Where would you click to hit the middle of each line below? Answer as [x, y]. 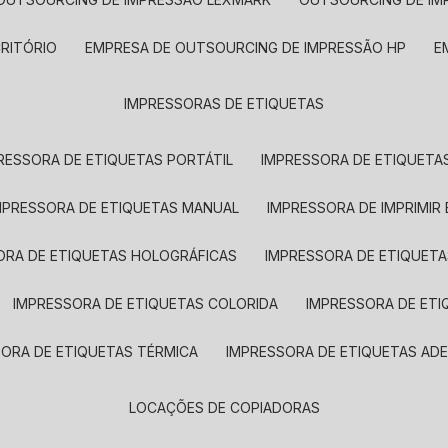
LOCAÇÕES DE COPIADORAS [227, 407]
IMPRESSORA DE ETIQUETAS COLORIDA [147, 303]
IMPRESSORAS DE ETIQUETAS [225, 103]
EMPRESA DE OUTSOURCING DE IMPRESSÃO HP [250, 47]
